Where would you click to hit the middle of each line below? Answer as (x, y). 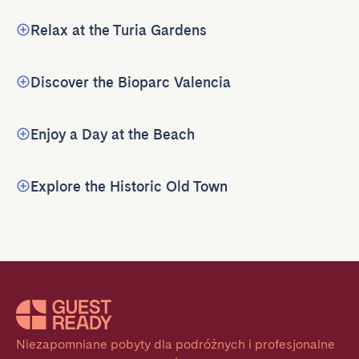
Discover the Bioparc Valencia (131, 82)
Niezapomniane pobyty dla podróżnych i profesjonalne (175, 345)
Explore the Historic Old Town (129, 186)
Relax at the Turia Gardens (119, 30)
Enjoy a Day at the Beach (113, 134)
